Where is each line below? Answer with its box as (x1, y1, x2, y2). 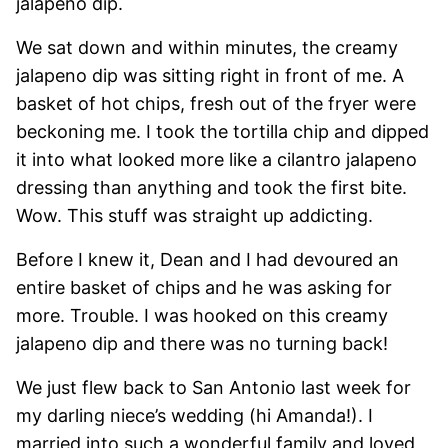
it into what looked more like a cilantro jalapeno (16, 149, 417, 171)
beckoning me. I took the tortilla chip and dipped (16, 121, 429, 143)
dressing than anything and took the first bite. (16, 177, 407, 199)
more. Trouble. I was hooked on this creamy (16, 305, 388, 327)
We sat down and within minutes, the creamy (16, 37, 398, 59)
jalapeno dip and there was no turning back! (16, 333, 388, 355)
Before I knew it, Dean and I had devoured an (16, 249, 399, 271)
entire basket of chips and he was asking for (16, 277, 392, 299)
